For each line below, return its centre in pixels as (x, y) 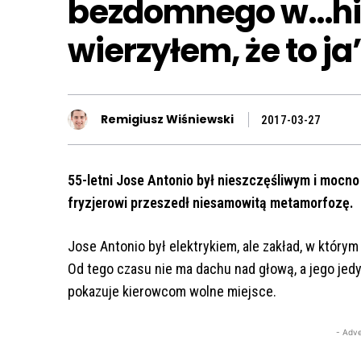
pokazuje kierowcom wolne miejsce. (172, 291)
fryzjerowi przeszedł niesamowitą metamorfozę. (211, 202)
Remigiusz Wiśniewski (167, 120)
